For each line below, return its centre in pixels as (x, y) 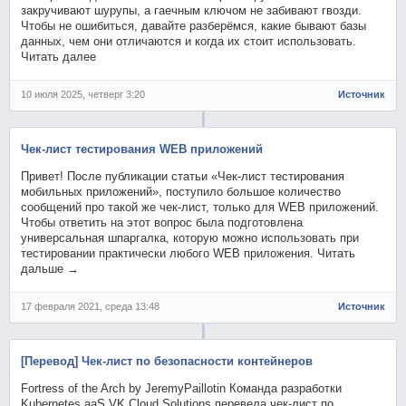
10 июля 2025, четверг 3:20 (83, 94)
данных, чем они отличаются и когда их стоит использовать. (189, 41)
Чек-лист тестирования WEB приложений (142, 149)
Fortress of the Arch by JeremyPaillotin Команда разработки (182, 388)
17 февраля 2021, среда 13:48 (91, 306)
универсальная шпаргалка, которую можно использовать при (190, 237)
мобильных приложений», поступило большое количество (181, 191)
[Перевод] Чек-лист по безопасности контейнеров (167, 361)
